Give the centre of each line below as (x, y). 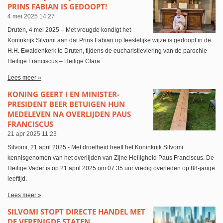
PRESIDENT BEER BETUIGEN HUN (66, 104)
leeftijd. (17, 178)
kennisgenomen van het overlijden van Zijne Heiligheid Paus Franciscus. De (111, 158)
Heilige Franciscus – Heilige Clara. (55, 61)
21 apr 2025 (24, 134)
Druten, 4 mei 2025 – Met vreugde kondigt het (69, 30)
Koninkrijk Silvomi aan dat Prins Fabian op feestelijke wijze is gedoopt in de (109, 40)
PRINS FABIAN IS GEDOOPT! (57, 6)
